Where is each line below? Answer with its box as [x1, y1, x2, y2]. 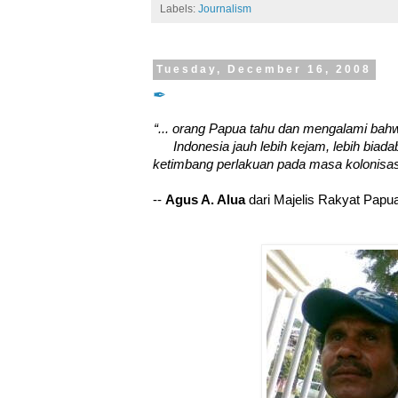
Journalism [198, 3, 251, 16]
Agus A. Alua [165, 192, 245, 207]
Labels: [160, 3, 198, 16]
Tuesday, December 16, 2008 [156, 63, 372, 76]
